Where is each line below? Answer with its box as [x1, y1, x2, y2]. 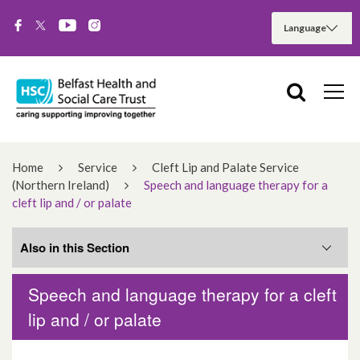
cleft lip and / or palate [12, 195, 132, 211]
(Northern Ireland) [12, 178, 109, 193]
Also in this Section [20, 239, 129, 257]
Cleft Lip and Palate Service [152, 160, 299, 175]
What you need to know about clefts [30, 340, 228, 356]
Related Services [25, 292, 166, 319]
